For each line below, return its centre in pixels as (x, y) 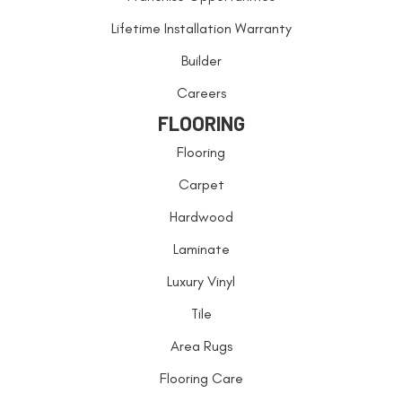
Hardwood (201, 216)
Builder (201, 60)
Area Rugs (201, 345)
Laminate (201, 249)
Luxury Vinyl (201, 281)
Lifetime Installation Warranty (201, 28)
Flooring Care (201, 378)
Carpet (201, 184)
